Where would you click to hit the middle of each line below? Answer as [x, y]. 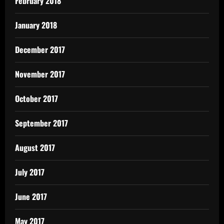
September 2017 [41, 123]
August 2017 [35, 147]
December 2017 [40, 49]
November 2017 [40, 74]
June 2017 [31, 196]
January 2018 [36, 25]
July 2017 [30, 172]
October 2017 [36, 98]
